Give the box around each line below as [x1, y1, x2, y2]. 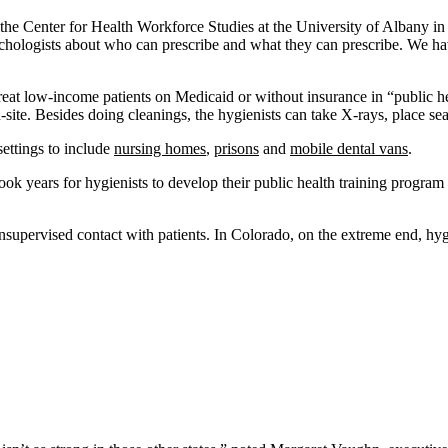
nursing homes [114, 140, 206, 158]
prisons [214, 140, 259, 158]
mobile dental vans [290, 140, 408, 158]
